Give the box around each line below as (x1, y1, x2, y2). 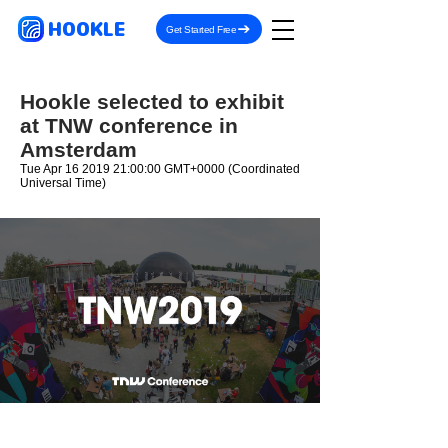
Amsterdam (20, 138, 137, 161)
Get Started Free (166, 23, 236, 35)
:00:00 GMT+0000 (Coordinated (127, 162, 300, 176)
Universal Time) (20, 176, 106, 190)
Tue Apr (20, 162, 65, 176)
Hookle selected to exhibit (20, 90, 284, 113)
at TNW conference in (20, 114, 238, 137)
